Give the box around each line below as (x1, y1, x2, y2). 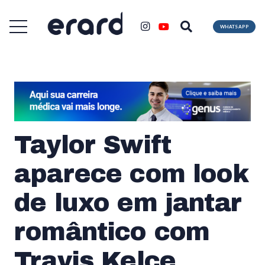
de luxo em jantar (14, 189, 241, 216)
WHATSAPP (219, 23, 248, 30)
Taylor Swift (14, 131, 172, 159)
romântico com (14, 218, 210, 245)
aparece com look (14, 160, 248, 188)
